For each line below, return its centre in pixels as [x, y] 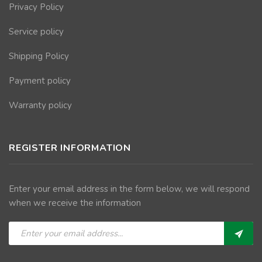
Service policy [36, 31]
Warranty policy [40, 105]
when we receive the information [75, 203]
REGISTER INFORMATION [70, 148]
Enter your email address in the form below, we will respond [129, 189]
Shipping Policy [39, 56]
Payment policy [40, 80]
